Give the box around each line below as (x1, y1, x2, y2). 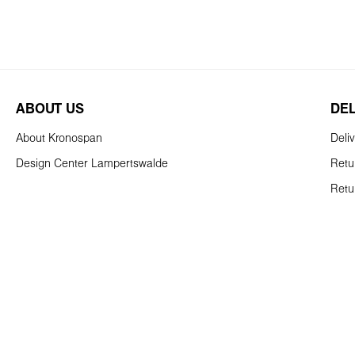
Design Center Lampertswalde (16, 158, 168, 170)
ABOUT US (16, 104, 84, 116)
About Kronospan (16, 133, 102, 144)
